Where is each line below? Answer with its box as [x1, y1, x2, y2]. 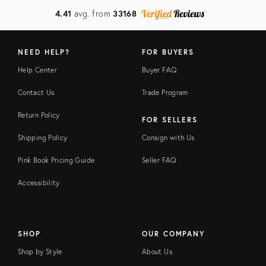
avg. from [71, 8, 113, 19]
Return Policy [18, 110, 60, 119]
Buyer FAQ [142, 65, 177, 74]
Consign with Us [142, 132, 195, 142]
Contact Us [18, 87, 55, 97]
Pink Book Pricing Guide [18, 155, 95, 164]
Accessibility [18, 178, 60, 187]
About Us [142, 246, 172, 256]
